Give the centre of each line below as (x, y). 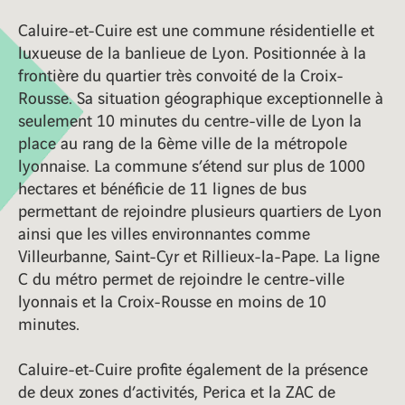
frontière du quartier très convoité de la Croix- (181, 75)
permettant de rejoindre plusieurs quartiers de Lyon (200, 210)
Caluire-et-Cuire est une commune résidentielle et (196, 29)
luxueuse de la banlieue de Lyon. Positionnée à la (192, 52)
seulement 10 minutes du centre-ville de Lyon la (190, 120)
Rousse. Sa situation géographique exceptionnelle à (201, 97)
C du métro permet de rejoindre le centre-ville (181, 278)
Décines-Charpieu (189, 57)
